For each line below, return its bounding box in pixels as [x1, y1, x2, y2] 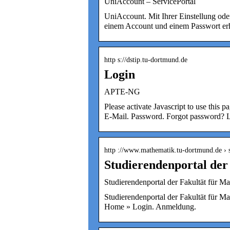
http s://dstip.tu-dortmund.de [104, 55, 187, 64]
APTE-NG [104, 87, 140, 96]
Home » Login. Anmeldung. [104, 202, 196, 211]
